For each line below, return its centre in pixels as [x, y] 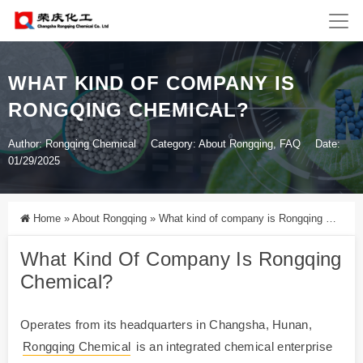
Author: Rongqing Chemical [72, 144]
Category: [175, 144]
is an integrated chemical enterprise [233, 347]
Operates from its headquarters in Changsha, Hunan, [166, 325]
